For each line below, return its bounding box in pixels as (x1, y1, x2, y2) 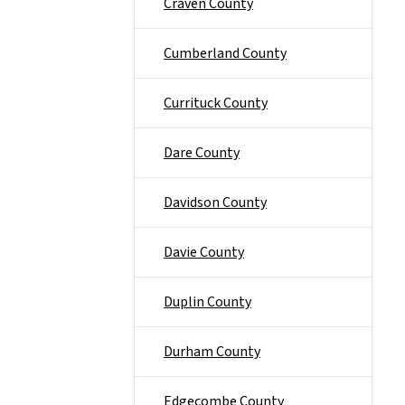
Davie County (164, 242, 244, 262)
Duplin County (164, 292, 251, 312)
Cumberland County (164, 43, 287, 63)
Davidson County (164, 193, 267, 212)
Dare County (164, 143, 240, 163)
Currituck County (164, 93, 268, 113)
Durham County (164, 342, 260, 362)
